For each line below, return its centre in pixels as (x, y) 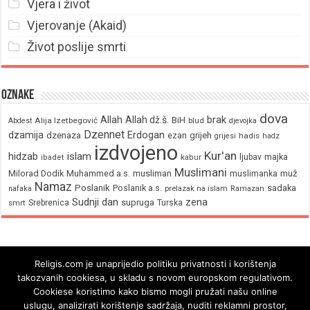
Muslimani (201, 173)
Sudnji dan (95, 202)
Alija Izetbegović (66, 120)
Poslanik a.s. (138, 188)
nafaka (20, 189)
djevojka (243, 121)
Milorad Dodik (36, 173)
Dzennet (104, 135)
